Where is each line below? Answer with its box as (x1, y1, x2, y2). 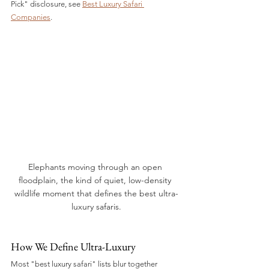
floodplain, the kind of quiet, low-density (19, 175, 174, 186)
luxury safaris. (71, 201, 121, 213)
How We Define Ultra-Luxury (11, 240, 136, 254)
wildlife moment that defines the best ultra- (14, 188, 178, 199)
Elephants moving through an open (28, 162, 165, 173)
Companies (11, 13, 50, 22)
